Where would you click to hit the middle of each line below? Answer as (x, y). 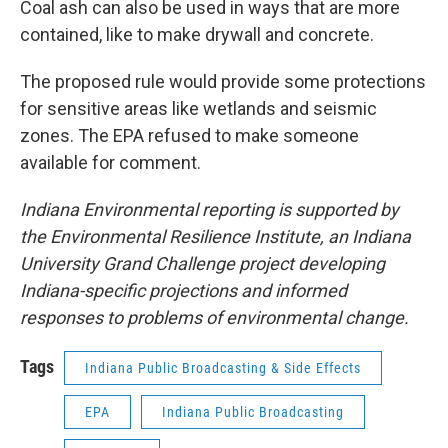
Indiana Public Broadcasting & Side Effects (223, 368)
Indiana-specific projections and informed (183, 290)
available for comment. (110, 162)
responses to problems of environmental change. (214, 317)
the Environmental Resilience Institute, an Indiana (215, 236)
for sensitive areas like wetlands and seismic (198, 108)
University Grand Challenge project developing (202, 263)
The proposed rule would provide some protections (223, 81)
